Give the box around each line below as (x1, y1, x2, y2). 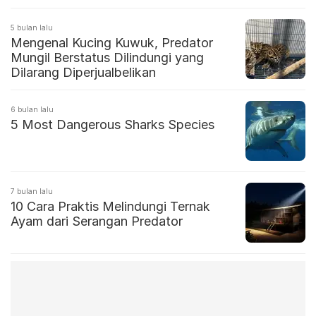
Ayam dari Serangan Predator (11, 214, 183, 229)
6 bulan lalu (11, 105, 54, 114)
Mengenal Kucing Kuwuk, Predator (11, 35, 213, 51)
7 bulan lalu (11, 187, 53, 196)
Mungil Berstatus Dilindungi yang (11, 50, 204, 66)
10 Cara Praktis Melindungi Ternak (11, 199, 210, 214)
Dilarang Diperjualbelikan (11, 65, 156, 80)
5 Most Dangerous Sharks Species (11, 117, 214, 133)
